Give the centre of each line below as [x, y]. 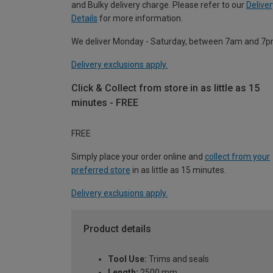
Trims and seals [178, 259]
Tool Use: [127, 259]
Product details [117, 229]
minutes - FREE [105, 103]
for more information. [140, 19]
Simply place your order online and [138, 156]
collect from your [237, 156]
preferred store [101, 170]
